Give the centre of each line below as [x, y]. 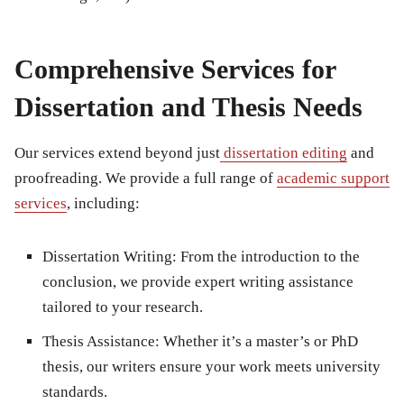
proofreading [56, 179]
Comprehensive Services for [175, 69]
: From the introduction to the [266, 257]
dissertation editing [285, 153]
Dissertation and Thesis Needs [188, 107]
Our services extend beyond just [117, 153]
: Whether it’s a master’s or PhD [257, 342]
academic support [333, 179]
